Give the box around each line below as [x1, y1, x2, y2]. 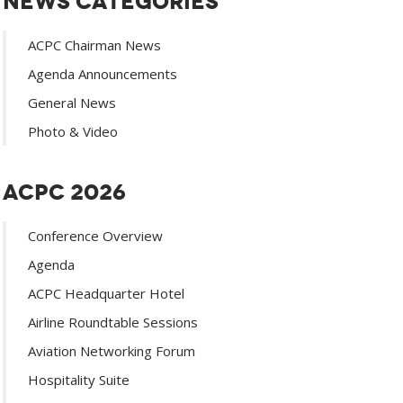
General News [27, 94, 116, 112]
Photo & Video [27, 122, 118, 141]
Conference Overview [27, 227, 163, 246]
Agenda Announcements [27, 65, 177, 84]
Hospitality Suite [27, 371, 130, 390]
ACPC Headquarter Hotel [27, 284, 184, 303]
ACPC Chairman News [27, 36, 161, 55]
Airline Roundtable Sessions [27, 313, 198, 332]
